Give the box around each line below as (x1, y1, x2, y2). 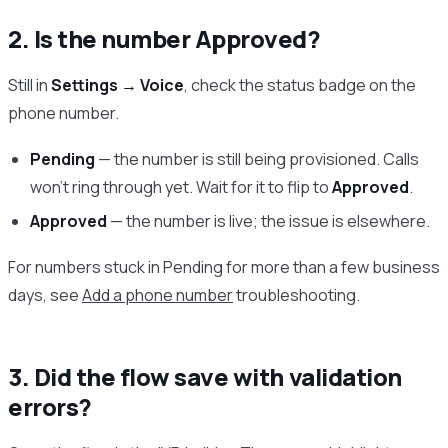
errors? (8, 389, 92, 423)
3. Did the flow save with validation (8, 359, 402, 393)
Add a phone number (82, 283, 233, 306)
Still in (8, 74, 51, 97)
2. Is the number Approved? (8, 21, 321, 55)
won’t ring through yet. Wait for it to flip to (30, 175, 333, 198)
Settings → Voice (51, 74, 184, 97)
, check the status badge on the (184, 74, 416, 97)
